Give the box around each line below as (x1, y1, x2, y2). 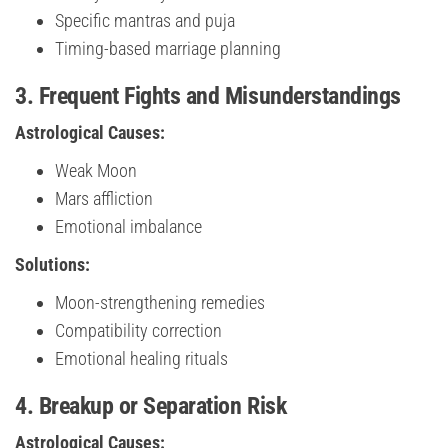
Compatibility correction (55, 320, 222, 342)
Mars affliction (55, 188, 153, 210)
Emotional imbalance (55, 216, 202, 238)
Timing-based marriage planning (55, 38, 281, 60)
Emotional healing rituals (55, 348, 228, 370)
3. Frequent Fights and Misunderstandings (15, 82, 401, 111)
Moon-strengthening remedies (55, 292, 265, 314)
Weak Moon (55, 160, 137, 182)
